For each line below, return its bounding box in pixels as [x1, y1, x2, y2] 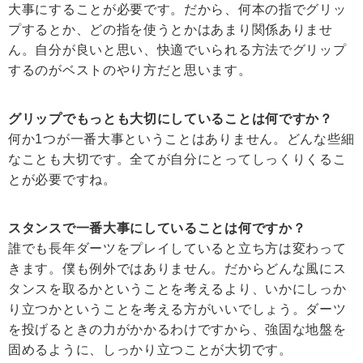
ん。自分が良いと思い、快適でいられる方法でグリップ [8, 43, 347, 58]
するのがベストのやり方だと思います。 [8, 63, 252, 78]
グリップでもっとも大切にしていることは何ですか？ [8, 112, 333, 126]
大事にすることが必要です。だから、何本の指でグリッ [8, 2, 347, 17]
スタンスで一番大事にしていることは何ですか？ [8, 221, 306, 236]
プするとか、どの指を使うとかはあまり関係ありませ [8, 23, 333, 37]
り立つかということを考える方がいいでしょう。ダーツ [8, 302, 347, 317]
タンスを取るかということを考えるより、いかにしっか [8, 282, 347, 297]
